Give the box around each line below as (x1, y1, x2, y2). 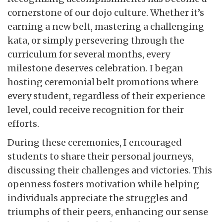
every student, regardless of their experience (7, 90, 205, 102)
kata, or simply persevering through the (7, 34, 184, 46)
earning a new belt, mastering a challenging (7, 20, 204, 32)
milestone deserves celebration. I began (7, 62, 183, 74)
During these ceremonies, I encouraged (7, 136, 182, 148)
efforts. (7, 117, 39, 129)
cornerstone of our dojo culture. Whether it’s (7, 6, 204, 18)
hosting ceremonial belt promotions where (7, 76, 198, 88)
